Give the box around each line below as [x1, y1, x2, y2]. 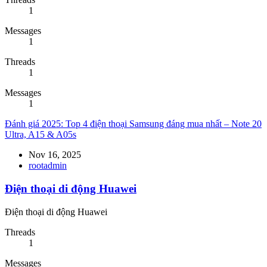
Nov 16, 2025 [29, 150, 81, 160]
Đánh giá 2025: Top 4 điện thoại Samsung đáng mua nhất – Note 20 [5, 119, 262, 129]
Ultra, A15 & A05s [5, 129, 76, 140]
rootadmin [29, 160, 67, 171]
